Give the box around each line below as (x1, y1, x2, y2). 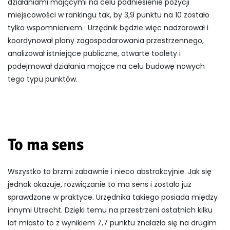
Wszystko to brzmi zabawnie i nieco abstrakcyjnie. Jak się (8, 166, 212, 177)
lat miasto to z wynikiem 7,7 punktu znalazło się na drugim (8, 217, 217, 228)
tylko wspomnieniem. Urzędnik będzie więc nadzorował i (8, 22, 208, 33)
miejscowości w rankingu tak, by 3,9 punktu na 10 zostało (8, 9, 209, 20)
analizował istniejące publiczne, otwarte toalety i (8, 48, 181, 59)
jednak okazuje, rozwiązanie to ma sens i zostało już (8, 179, 191, 189)
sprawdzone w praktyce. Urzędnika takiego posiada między (8, 191, 218, 202)
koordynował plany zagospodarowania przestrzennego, (8, 35, 204, 46)
